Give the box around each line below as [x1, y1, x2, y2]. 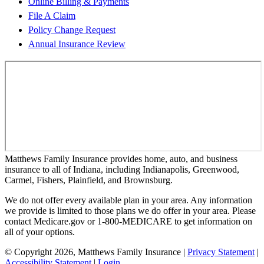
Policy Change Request [28, 25, 115, 35]
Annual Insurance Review [28, 39, 126, 49]
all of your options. [5, 227, 75, 237]
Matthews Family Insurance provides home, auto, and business [5, 154, 237, 164]
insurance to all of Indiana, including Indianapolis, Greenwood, [5, 164, 239, 175]
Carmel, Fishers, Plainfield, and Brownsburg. [5, 175, 173, 186]
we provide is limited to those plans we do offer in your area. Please [5, 206, 256, 216]
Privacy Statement [187, 247, 255, 258]
